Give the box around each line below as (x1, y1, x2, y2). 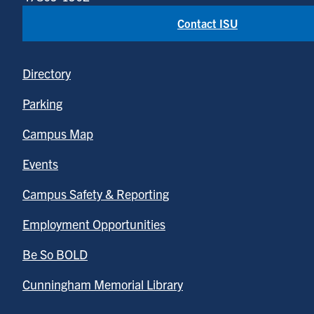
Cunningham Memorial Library (22, 276, 183, 292)
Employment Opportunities (22, 216, 165, 232)
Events (22, 156, 58, 172)
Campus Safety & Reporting (22, 186, 169, 202)
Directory (22, 65, 71, 81)
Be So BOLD (22, 246, 88, 262)
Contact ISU (177, 16, 238, 30)
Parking (22, 95, 62, 111)
